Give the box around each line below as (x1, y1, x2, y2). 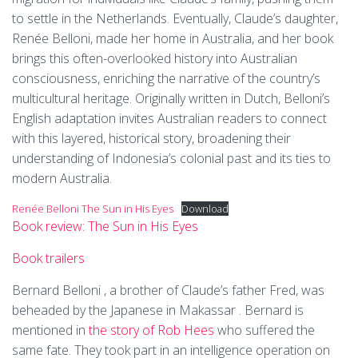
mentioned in (12, 321, 89, 339)
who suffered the (214, 321, 315, 339)
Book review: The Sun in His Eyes (12, 217, 198, 235)
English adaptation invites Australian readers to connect (12, 109, 327, 127)
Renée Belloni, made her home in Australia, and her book (12, 30, 333, 47)
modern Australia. (12, 169, 112, 187)
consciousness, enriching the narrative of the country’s (12, 70, 320, 87)
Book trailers (12, 249, 85, 267)
